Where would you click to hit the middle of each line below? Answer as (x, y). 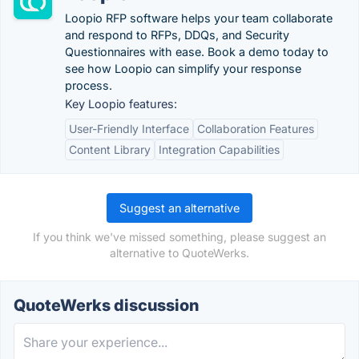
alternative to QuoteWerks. (179, 253)
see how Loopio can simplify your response (183, 69)
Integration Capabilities (219, 149)
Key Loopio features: (121, 104)
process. (89, 85)
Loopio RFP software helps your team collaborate (199, 18)
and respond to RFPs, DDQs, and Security (177, 35)
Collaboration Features (256, 129)
